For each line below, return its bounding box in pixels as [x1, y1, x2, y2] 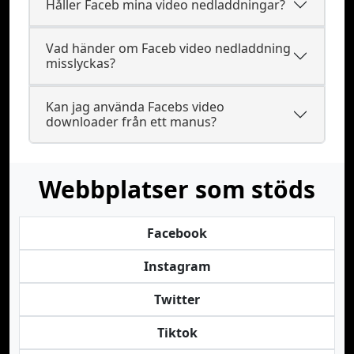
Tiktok [156, 324, 198, 341]
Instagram [143, 258, 211, 275]
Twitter [154, 291, 200, 308]
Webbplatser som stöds [39, 173, 315, 205]
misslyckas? [46, 55, 115, 72]
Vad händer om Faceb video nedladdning [46, 40, 291, 57]
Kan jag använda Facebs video [46, 98, 224, 115]
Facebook [147, 224, 207, 242]
